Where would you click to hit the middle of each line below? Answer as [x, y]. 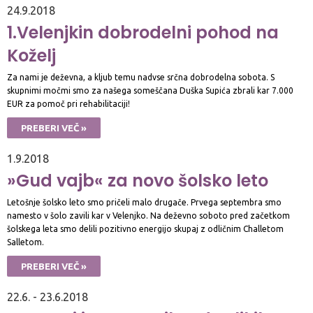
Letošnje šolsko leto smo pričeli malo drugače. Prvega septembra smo [144, 202]
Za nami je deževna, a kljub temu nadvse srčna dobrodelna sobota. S [141, 77]
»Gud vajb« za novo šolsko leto [138, 181]
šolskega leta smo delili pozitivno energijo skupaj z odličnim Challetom [145, 229]
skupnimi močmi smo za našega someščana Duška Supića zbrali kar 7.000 [150, 90]
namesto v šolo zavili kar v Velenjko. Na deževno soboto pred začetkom [148, 216]
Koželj [31, 56]
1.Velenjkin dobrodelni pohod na [143, 32]
